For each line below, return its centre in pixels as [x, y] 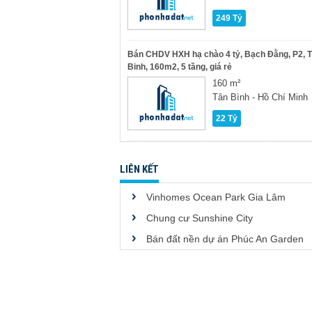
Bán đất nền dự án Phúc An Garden [225, 239]
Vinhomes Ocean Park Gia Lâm [216, 197]
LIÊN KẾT [139, 169]
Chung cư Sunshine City [200, 218]
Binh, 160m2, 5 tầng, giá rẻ [180, 67]
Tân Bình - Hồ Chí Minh [260, 97]
